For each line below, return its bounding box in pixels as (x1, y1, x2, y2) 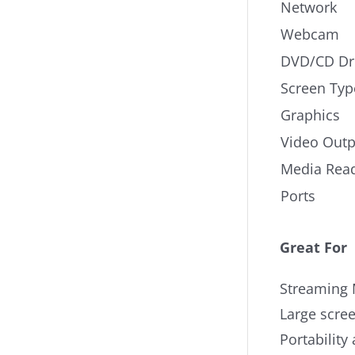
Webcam (281, 25, 339, 44)
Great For (280, 238, 347, 257)
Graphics (281, 105, 340, 124)
